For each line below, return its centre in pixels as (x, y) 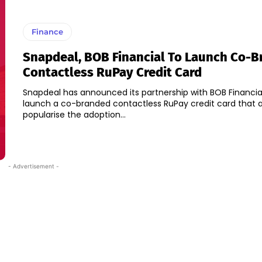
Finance (47, 32)
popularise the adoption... (74, 115)
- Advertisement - (33, 166)
